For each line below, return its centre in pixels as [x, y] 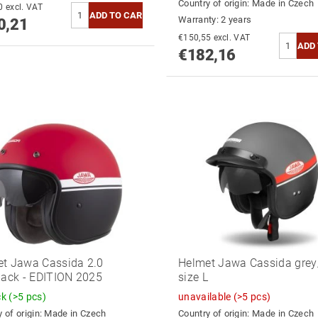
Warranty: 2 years [215, 19]
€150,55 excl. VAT [232, 37]
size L [193, 277]
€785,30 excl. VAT [24, 7]
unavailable [205, 296]
